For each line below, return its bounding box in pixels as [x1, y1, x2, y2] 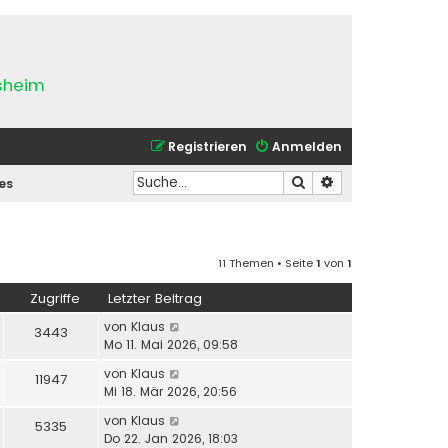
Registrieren [168, 138, 247, 155]
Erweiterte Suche [335, 172, 441, 191]
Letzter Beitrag [108, 288, 202, 308]
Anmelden [272, 138, 342, 155]
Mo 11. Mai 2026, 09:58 [104, 335, 238, 353]
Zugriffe [30, 288, 80, 308]
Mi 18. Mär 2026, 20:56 [104, 382, 237, 400]
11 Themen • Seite [218, 254, 316, 271]
